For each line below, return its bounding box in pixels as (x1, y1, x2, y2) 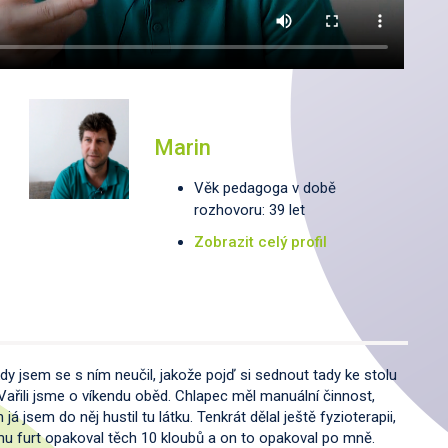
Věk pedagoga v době (193, 178, 336, 197)
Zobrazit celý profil (193, 232, 327, 251)
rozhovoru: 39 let (193, 200, 305, 219)
